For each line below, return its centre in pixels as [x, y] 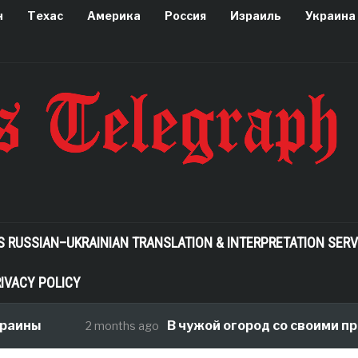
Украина [330, 16]
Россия [185, 16]
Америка [113, 16]
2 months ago [111, 326]
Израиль [255, 16]
